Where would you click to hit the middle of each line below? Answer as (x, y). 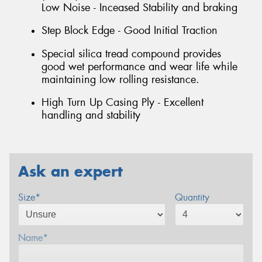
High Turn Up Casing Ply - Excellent (123, 103)
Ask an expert (70, 171)
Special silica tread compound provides (131, 54)
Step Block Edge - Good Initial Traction (130, 31)
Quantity (192, 197)
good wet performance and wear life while (139, 66)
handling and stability (91, 116)
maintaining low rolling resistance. (120, 79)
